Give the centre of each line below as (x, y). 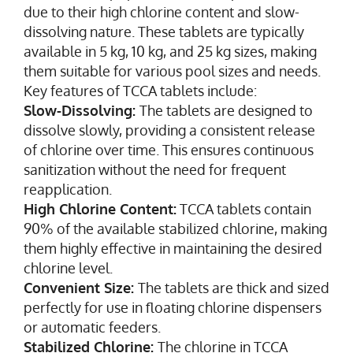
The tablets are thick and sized (234, 287)
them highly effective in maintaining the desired (173, 248)
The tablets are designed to (226, 110)
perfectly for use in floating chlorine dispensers (173, 307)
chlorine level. (68, 268)
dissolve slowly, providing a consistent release (169, 130)
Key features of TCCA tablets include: (140, 90)
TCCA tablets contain (244, 208)
